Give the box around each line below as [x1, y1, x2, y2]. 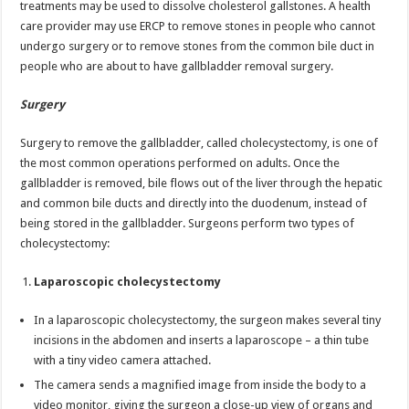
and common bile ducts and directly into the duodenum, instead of [20, 195, 368, 210]
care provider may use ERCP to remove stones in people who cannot [20, 18, 376, 33]
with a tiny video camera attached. [34, 352, 212, 367]
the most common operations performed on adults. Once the [20, 155, 341, 170]
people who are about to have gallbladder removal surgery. [20, 58, 334, 73]
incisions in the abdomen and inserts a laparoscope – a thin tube [34, 332, 370, 347]
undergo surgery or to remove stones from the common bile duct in [20, 38, 375, 53]
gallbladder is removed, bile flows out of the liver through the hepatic [20, 175, 383, 190]
